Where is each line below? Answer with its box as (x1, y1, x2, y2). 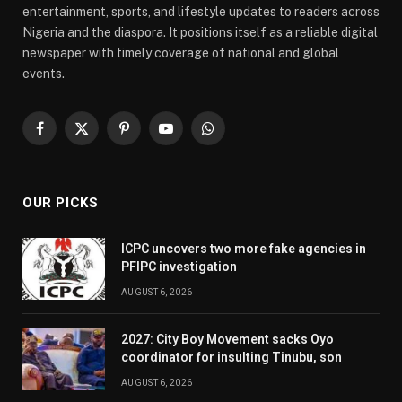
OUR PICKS (22, 194, 99, 211)
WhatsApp (206, 128, 268, 144)
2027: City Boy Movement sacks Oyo (121, 331, 334, 346)
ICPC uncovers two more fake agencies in (121, 240, 366, 256)
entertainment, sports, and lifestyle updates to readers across (22, 4, 380, 19)
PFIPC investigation (121, 258, 237, 274)
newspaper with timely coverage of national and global (22, 45, 339, 60)
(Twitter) (80, 147, 130, 162)
